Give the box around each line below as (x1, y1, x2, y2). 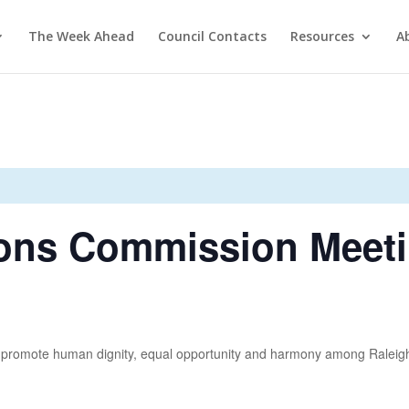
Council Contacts (158, 27, 267, 45)
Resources (290, 27, 354, 45)
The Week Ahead (28, 27, 134, 45)
